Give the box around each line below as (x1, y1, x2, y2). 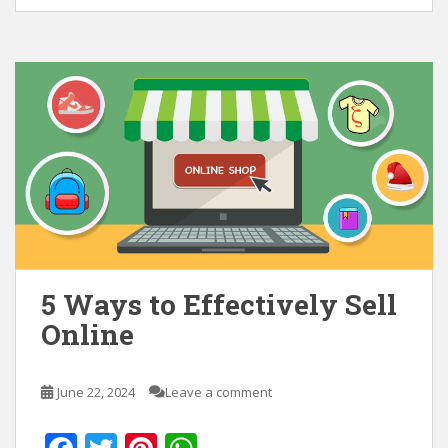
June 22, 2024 (57, 382, 135, 401)
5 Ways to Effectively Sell (41, 285, 397, 323)
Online (41, 315, 134, 353)
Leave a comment (165, 382, 272, 401)
